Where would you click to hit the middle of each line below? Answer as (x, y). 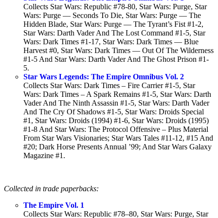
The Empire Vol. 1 (54, 205)
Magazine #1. (44, 156)
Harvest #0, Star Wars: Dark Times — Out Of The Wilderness (118, 51)
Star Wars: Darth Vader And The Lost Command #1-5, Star (114, 33)
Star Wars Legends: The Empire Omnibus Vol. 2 (104, 77)
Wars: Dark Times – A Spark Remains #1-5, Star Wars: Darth (117, 94)
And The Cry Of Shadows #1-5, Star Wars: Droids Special (114, 112)
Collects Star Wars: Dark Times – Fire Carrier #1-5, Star (109, 86)
